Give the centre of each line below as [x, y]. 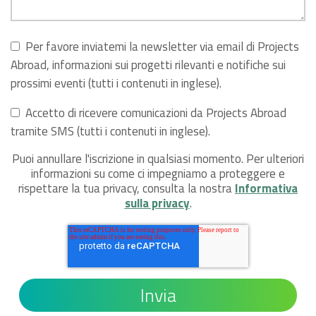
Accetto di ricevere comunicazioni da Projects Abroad [156, 113]
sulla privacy [157, 203]
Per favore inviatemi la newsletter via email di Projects [162, 47]
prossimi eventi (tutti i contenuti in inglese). [116, 84]
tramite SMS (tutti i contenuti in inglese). [110, 132]
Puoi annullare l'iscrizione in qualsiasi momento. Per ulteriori [158, 159]
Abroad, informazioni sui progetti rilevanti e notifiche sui [148, 65]
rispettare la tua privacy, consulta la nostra [127, 189]
